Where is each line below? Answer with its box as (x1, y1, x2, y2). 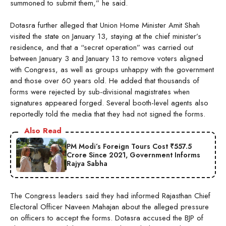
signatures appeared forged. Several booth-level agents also (10, 97, 208, 109)
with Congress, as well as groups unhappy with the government (10, 64, 214, 76)
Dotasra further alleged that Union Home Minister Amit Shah (10, 20, 200, 31)
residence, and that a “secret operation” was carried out (10, 42, 193, 53)
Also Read (24, 125, 62, 137)
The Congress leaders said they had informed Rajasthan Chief (10, 190, 210, 202)
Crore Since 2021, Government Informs (67, 149, 200, 160)
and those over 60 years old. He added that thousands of (10, 75, 199, 87)
